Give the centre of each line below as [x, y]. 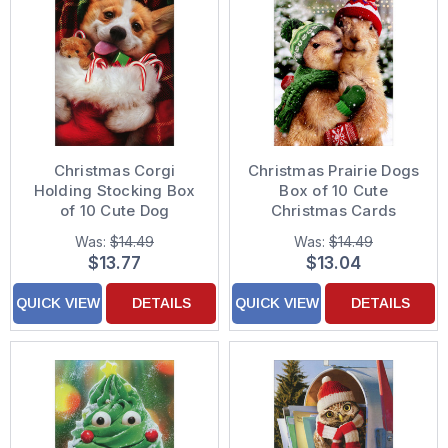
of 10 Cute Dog [114, 210]
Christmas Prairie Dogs [333, 170]
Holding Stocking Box [114, 190]
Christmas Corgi [114, 170]
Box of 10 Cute [333, 190]
